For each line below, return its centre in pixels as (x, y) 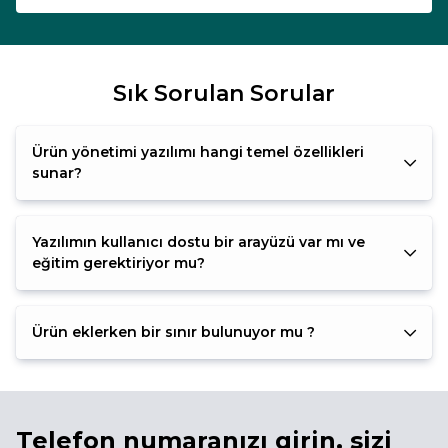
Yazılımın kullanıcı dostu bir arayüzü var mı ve (198, 242)
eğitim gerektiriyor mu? (118, 263)
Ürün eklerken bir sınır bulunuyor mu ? (173, 332)
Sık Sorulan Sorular (224, 94)
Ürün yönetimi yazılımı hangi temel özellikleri (198, 152)
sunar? (57, 173)
